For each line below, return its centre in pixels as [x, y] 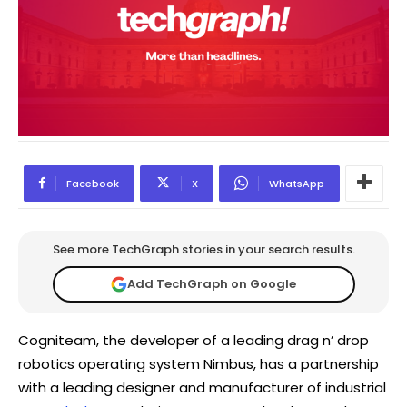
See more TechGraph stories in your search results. [203, 249]
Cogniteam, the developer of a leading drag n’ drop [194, 340]
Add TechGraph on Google [212, 284]
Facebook [93, 183]
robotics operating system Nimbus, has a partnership [199, 363]
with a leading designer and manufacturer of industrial [202, 387]
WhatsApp [297, 183]
